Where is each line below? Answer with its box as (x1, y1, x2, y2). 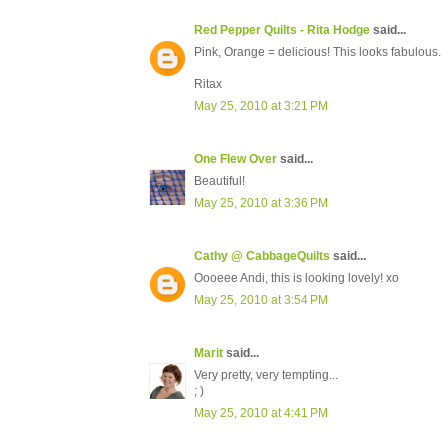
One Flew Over (194, 152, 277, 167)
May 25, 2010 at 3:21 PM (194, 99, 328, 114)
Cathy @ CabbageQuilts (194, 249, 330, 264)
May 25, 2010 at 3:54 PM (194, 293, 328, 308)
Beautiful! (194, 174, 245, 189)
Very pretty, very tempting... (194, 368, 338, 383)
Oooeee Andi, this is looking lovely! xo (194, 271, 399, 286)
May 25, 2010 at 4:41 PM (194, 406, 328, 421)
